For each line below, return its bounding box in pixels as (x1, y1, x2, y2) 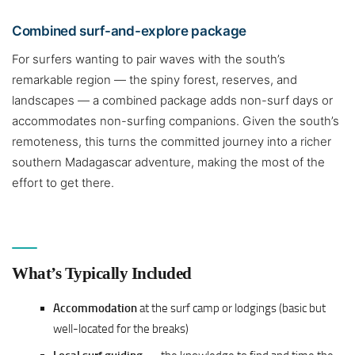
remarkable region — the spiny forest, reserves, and (12, 72, 297, 88)
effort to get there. (12, 175, 114, 191)
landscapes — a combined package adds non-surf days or (12, 93, 333, 109)
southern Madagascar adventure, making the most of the (12, 155, 325, 170)
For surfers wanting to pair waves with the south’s (12, 52, 285, 67)
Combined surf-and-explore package (12, 23, 247, 40)
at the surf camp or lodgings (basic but (137, 301, 326, 316)
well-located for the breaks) (53, 322, 189, 337)
